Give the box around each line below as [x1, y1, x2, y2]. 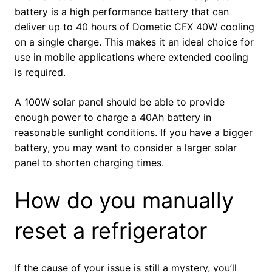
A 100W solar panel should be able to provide [15, 96, 225, 109]
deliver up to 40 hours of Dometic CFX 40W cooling [15, 21, 254, 33]
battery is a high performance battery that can [15, 5, 229, 18]
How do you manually [15, 187, 234, 214]
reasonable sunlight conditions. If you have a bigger [15, 126, 253, 139]
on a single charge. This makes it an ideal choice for [15, 36, 254, 49]
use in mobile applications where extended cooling [15, 51, 248, 64]
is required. [15, 66, 66, 79]
